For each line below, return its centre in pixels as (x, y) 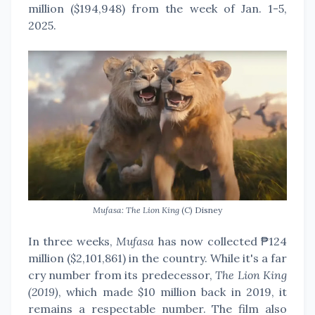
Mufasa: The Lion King (136, 210)
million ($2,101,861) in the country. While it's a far (157, 258)
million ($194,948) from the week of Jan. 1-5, (157, 8)
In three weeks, (72, 241)
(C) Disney (201, 210)
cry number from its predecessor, (122, 275)
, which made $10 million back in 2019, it (173, 292)
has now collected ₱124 (221, 241)
